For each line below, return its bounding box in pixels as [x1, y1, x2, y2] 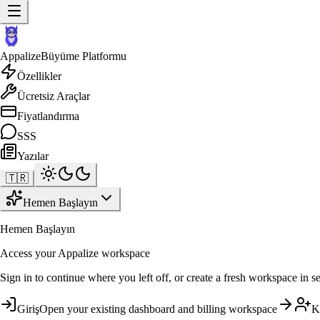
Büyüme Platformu [41, 50, 126, 62]
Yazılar [17, 150, 49, 162]
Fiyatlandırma [17, 110, 79, 122]
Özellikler [17, 70, 61, 82]
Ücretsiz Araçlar [17, 90, 90, 102]
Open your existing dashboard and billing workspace [39, 303, 277, 315]
